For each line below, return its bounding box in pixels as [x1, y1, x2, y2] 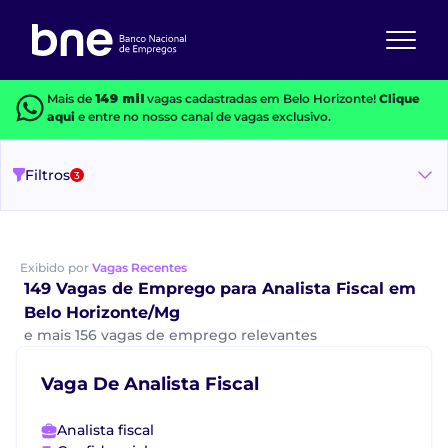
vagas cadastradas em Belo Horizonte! [143, 91, 379, 106]
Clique [378, 91, 420, 106]
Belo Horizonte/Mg [24, 303, 180, 322]
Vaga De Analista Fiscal [41, 373, 259, 395]
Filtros [25, 165, 70, 184]
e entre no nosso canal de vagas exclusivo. [74, 109, 331, 124]
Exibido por [20, 260, 92, 275]
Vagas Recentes [92, 260, 187, 275]
